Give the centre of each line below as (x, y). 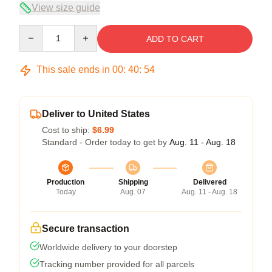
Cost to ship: (67, 130)
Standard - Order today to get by (106, 142)
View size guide (66, 8)
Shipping (133, 182)
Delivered (209, 182)
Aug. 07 (133, 192)
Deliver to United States (96, 114)
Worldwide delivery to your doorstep (108, 247)
